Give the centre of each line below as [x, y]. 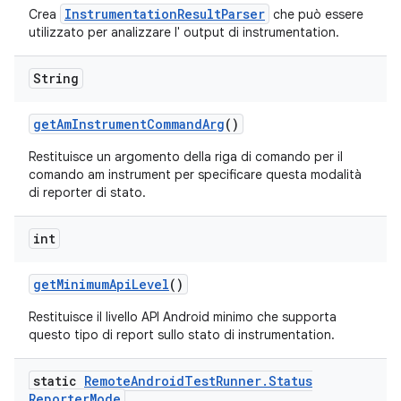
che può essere [316, 14]
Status [290, 381]
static [59, 381]
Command [175, 124]
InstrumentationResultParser [165, 14]
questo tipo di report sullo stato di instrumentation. [182, 335]
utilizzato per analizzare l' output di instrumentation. [184, 32]
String [56, 78]
